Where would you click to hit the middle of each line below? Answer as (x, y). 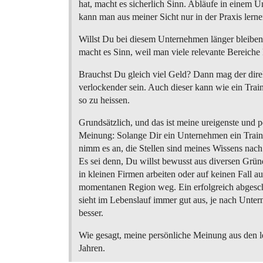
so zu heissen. (104, 100)
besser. (91, 213)
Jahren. (92, 248)
